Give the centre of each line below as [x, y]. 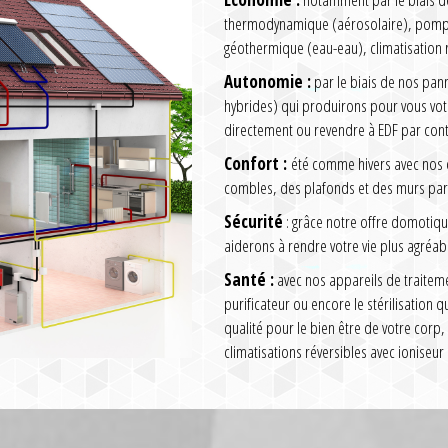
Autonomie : [267, 82]
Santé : [249, 280]
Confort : [255, 164]
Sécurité [253, 222]
